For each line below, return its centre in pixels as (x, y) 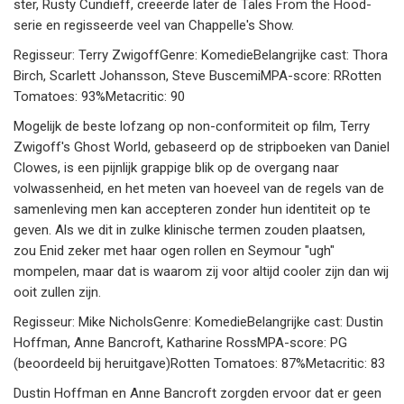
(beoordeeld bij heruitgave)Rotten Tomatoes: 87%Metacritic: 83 (199, 364)
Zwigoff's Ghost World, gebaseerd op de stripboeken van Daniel (202, 147)
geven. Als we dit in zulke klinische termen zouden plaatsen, (189, 230)
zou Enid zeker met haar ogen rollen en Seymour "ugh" (174, 251)
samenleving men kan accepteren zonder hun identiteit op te (192, 210)
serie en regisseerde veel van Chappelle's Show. (154, 26)
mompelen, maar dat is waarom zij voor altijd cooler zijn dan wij (201, 272)
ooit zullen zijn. (57, 293)
